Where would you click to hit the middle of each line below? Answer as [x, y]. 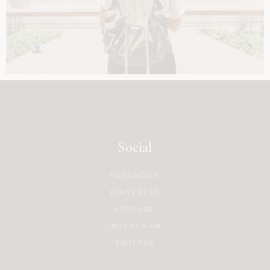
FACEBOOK [135, 175]
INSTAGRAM [135, 226]
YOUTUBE [135, 209]
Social [135, 147]
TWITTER [135, 243]
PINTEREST [135, 192]
